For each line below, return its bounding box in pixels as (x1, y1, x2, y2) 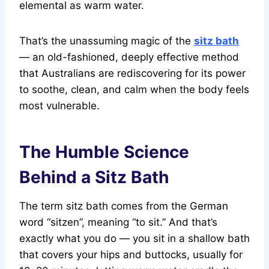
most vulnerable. (19, 100, 100, 112)
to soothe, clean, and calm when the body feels (19, 83, 249, 96)
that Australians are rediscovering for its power (19, 67, 246, 80)
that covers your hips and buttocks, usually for (19, 249, 243, 261)
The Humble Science (19, 142, 189, 163)
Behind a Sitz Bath (19, 167, 169, 188)
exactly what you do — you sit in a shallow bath (19, 232, 250, 245)
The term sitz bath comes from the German (19, 200, 228, 213)
